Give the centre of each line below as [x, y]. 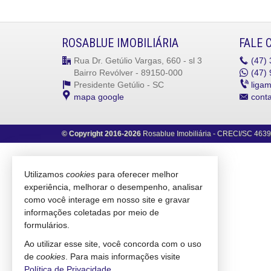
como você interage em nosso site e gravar [107, 200]
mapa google [99, 97]
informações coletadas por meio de [92, 212]
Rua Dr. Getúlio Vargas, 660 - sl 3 [138, 60]
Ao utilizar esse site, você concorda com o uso [113, 244]
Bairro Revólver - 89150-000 [128, 73]
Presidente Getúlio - [113, 85]
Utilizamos [45, 174]
